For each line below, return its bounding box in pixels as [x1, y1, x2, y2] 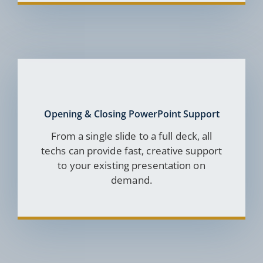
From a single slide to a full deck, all [50, 129, 213, 143]
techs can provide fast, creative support [41, 144, 222, 158]
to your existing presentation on [58, 159, 205, 173]
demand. [111, 173, 152, 187]
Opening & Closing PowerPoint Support [43, 107, 220, 121]
